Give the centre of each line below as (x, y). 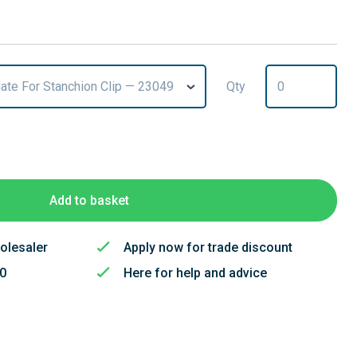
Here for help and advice (195, 273)
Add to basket (89, 200)
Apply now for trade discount (208, 247)
